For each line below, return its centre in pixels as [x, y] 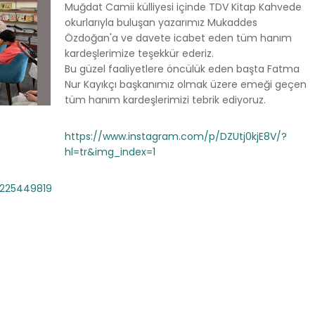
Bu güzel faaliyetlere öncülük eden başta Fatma [182, 69]
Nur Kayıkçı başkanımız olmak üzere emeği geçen [186, 84]
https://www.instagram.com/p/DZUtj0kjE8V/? [176, 136]
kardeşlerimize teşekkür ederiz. [139, 53]
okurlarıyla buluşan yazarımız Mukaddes [161, 22]
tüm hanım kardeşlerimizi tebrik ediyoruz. [165, 99]
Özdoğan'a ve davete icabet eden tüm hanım [178, 38]
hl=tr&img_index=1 [110, 152]
